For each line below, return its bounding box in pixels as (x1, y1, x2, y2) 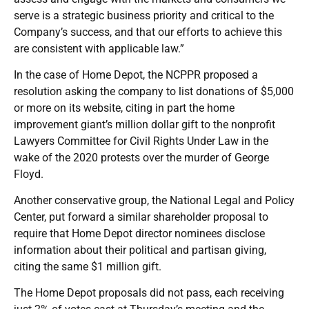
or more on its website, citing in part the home (14, 101, 235, 114)
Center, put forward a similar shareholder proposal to (14, 210, 268, 223)
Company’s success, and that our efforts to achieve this (14, 25, 282, 39)
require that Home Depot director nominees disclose (14, 226, 265, 240)
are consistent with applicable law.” (14, 41, 184, 55)
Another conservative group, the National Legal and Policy (14, 193, 295, 207)
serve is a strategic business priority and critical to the (14, 8, 274, 22)
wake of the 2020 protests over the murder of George (14, 150, 269, 164)
